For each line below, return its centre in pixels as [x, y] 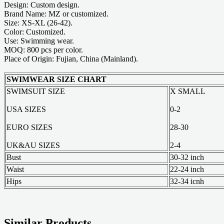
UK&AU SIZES [35, 145]
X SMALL [188, 91]
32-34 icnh [187, 181]
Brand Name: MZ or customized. [56, 13]
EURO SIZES [29, 127]
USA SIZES [26, 109]
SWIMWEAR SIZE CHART [56, 79]
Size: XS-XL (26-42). [38, 22]
